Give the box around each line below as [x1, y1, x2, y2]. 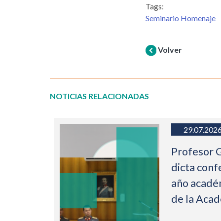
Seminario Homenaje [146, 13, 216, 23]
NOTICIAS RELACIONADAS [49, 91, 149, 101]
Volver [156, 45, 183, 55]
